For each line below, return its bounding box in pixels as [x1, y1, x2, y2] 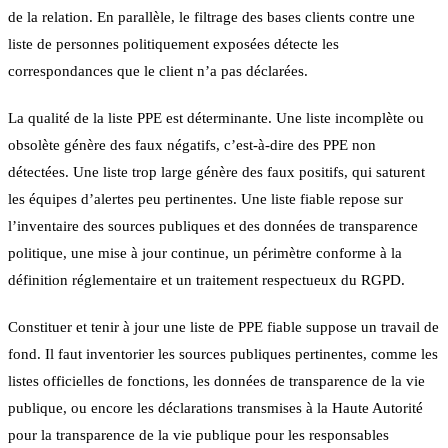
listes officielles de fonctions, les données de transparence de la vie [8, 372, 425, 389]
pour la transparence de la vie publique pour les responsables [8, 426, 389, 443]
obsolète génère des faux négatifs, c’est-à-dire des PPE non [8, 136, 376, 153]
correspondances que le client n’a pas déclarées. [8, 62, 308, 79]
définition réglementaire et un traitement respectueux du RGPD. [8, 271, 405, 288]
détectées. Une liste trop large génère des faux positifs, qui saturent [8, 163, 425, 180]
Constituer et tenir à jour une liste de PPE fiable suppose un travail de [8, 318, 439, 335]
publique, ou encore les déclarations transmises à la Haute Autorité [8, 399, 423, 416]
